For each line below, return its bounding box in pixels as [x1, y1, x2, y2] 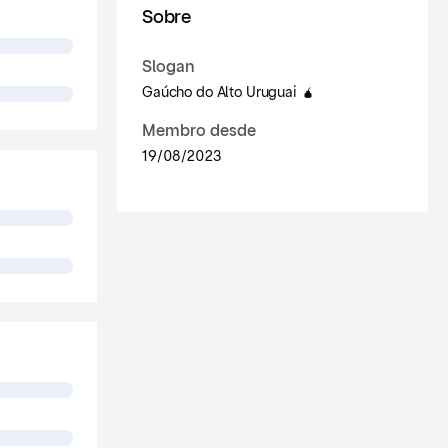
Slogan [142, 59, 195, 75]
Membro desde [142, 123, 256, 139]
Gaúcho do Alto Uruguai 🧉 [142, 86, 315, 100]
